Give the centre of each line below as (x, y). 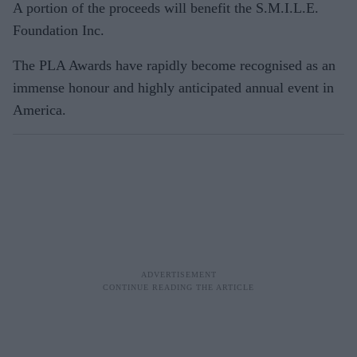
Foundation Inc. (59, 30)
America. (39, 110)
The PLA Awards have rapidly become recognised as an (174, 65)
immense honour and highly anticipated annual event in (173, 87)
